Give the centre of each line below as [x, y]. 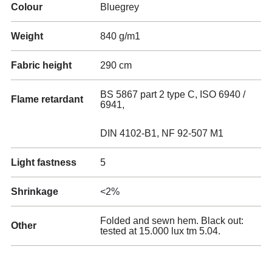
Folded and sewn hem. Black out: [172, 221]
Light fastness [44, 162]
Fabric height [41, 65]
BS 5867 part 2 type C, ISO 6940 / [173, 94]
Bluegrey [120, 7]
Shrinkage [35, 192]
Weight [27, 36]
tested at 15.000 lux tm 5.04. [160, 231]
